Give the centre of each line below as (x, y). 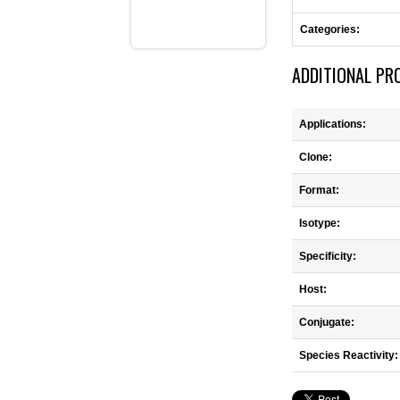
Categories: (330, 29)
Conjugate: (327, 322)
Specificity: (328, 256)
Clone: (316, 157)
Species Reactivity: (349, 355)
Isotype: (320, 223)
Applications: (333, 124)
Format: (319, 190)
